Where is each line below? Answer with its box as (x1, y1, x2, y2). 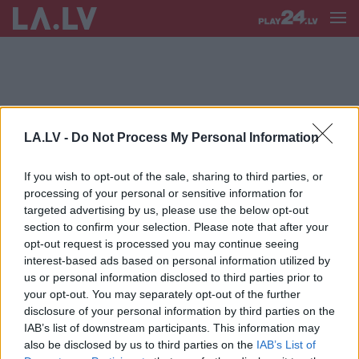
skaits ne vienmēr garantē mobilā (113, 194, 327, 210)
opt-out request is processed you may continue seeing (24, 236, 299, 250)
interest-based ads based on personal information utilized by (24, 253, 330, 267)
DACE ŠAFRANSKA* (13, 143, 145, 159)
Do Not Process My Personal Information (71, 130, 319, 144)
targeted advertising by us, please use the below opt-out (24, 203, 309, 216)
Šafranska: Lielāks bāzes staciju (113, 178, 320, 194)
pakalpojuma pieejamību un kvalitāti (113, 210, 344, 226)
